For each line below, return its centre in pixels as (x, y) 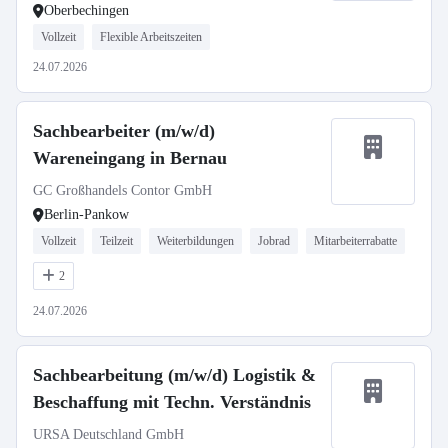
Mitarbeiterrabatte (355, 241)
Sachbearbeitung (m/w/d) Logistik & (174, 375)
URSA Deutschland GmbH (108, 434)
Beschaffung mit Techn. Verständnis (172, 402)
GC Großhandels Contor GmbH (122, 190)
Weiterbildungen (195, 241)
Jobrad (274, 241)
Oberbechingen (86, 10)
